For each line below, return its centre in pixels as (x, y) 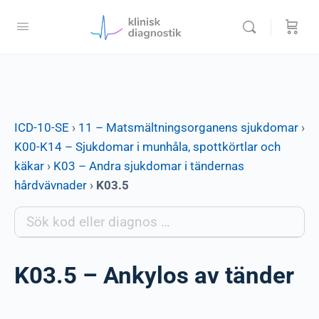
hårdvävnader (51, 185)
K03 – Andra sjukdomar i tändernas (149, 166)
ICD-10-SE (42, 127)
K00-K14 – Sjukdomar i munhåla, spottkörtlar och (147, 147)
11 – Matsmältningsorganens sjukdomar (188, 127)
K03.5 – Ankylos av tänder (154, 275)
